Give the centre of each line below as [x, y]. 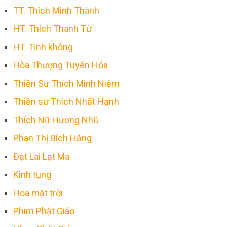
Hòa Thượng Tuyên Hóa [60, 65]
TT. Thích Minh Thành [56, 10]
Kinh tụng [32, 174]
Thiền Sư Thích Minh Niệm [66, 83]
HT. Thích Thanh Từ [52, 28]
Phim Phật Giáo [44, 211]
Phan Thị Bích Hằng [52, 138]
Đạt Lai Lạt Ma [41, 156]
